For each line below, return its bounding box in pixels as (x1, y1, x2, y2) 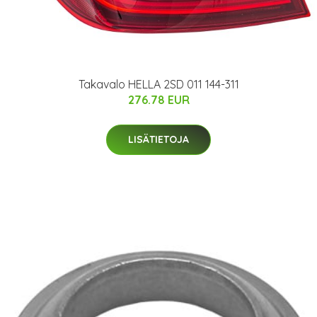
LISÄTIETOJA (128, 133, 189, 146)
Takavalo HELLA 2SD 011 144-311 (78, 77, 239, 92)
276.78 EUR (127, 93, 190, 108)
